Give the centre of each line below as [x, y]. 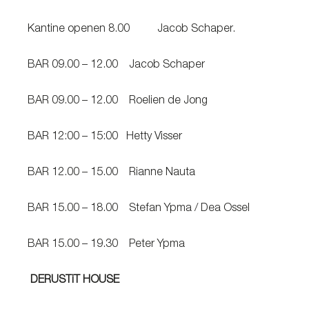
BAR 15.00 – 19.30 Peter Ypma [110, 245]
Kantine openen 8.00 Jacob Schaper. [145, 30]
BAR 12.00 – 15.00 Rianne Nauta [128, 173]
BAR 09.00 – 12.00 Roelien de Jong [129, 101]
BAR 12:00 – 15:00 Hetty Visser [109, 137]
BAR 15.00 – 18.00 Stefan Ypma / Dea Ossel [144, 209]
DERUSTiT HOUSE [80, 281]
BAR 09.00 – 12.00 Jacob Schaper [131, 66]
